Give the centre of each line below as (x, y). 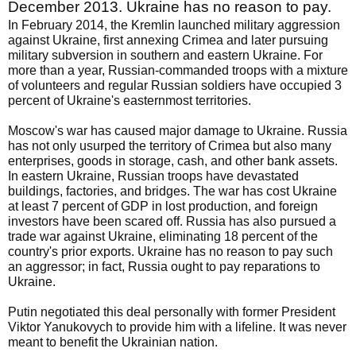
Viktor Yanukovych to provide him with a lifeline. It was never (177, 327)
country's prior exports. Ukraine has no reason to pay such (170, 252)
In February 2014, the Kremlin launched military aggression (174, 25)
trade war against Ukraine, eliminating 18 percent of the (163, 236)
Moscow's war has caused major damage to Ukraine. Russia (178, 131)
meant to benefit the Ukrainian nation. (113, 342)
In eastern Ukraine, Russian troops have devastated (153, 176)
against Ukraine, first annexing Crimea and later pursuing (168, 40)
